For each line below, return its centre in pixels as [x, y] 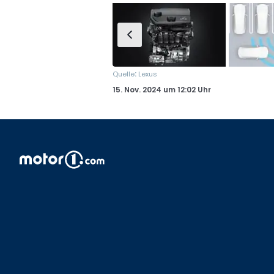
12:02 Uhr [193, 90]
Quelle [124, 74]
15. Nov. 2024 [137, 90]
